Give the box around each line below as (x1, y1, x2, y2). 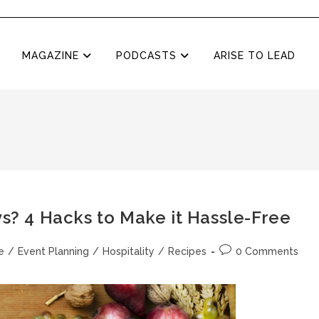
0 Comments (236, 246, 298, 257)
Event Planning (18, 246, 89, 257)
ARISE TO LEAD (213, 50, 296, 61)
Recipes (168, 246, 206, 257)
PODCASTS (115, 50, 180, 61)
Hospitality (103, 246, 155, 257)
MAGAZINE (21, 50, 83, 61)
